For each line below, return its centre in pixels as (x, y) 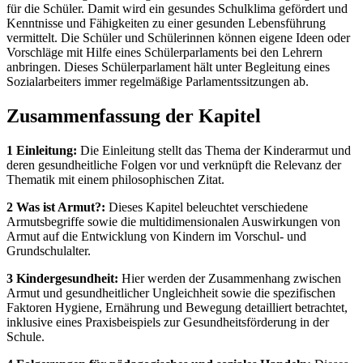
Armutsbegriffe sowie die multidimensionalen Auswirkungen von (173, 221)
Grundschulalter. (49, 250)
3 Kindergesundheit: (62, 278)
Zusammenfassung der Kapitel (134, 116)
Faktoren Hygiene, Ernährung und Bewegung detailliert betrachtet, (177, 307)
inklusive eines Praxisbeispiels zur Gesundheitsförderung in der (168, 322)
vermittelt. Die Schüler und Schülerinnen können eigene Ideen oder (178, 38)
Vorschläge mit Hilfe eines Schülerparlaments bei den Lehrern (164, 53)
